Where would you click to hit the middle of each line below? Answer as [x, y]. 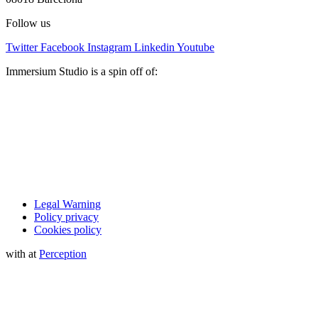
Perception [63, 253]
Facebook [62, 47]
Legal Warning [67, 204]
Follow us [28, 23]
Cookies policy [68, 229]
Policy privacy [66, 216]
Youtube [196, 47]
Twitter [22, 47]
